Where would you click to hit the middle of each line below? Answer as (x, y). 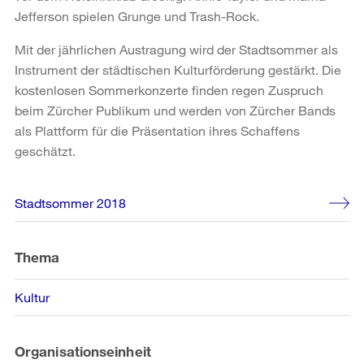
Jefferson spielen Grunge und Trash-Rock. (137, 15)
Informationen (71, 218)
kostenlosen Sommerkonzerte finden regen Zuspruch (169, 89)
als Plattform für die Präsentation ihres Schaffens (157, 130)
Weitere (45, 195)
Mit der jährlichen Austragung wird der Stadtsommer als (176, 49)
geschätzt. (45, 150)
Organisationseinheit (83, 351)
